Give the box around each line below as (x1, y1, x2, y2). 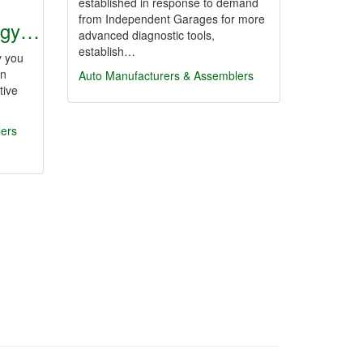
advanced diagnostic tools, (79, 27, 215, 43)
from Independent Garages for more (79, 11, 265, 27)
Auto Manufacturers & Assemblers (79, 67, 254, 83)
